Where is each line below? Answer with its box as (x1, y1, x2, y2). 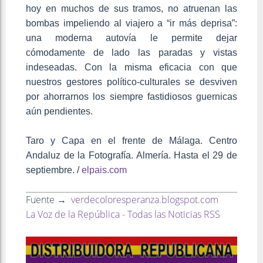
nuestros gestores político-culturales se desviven (26, 76, 237, 87)
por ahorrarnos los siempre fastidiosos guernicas (26, 91, 237, 102)
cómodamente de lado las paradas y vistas (26, 47, 237, 58)
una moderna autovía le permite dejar (26, 32, 237, 43)
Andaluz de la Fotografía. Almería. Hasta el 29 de (26, 150, 237, 160)
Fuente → (26, 193, 71, 206)
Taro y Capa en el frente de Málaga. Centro (26, 135, 237, 146)
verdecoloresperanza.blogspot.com (71, 193, 218, 206)
